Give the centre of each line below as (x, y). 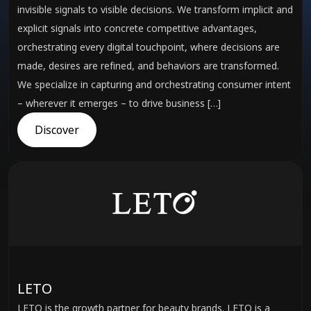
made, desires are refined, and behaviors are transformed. (148, 66)
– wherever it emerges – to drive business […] (119, 103)
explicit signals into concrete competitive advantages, (137, 28)
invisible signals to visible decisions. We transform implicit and (155, 9)
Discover (57, 130)
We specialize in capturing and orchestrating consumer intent (154, 84)
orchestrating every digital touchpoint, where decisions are (149, 47)
